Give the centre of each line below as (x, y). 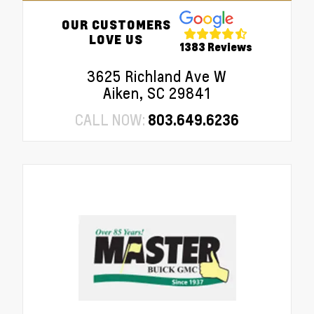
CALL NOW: (111, 120)
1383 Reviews (216, 46)
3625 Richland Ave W (157, 77)
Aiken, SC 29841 (157, 94)
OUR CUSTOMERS (116, 24)
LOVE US (116, 39)
